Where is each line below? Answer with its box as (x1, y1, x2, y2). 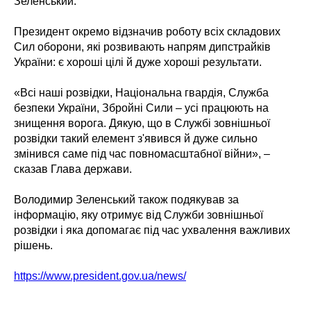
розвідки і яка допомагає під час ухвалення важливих (14, 224, 290, 237)
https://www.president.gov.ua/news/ (14, 270, 186, 283)
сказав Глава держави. (14, 163, 132, 176)
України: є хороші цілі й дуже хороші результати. (14, 56, 262, 69)
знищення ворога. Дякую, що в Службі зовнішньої (14, 117, 270, 130)
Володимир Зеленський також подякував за (14, 194, 239, 206)
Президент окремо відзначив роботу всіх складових (14, 26, 280, 38)
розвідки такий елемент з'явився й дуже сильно (14, 133, 258, 145)
